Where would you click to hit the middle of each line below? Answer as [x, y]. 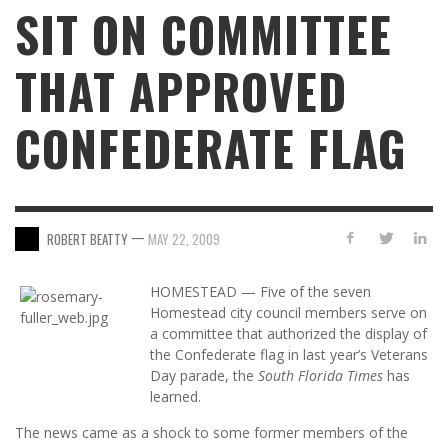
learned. [175, 397]
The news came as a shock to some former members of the [211, 433]
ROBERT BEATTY [87, 238]
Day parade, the [204, 376]
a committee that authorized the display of [288, 334]
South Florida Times [320, 376]
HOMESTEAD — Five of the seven [260, 292]
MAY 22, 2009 [184, 238]
